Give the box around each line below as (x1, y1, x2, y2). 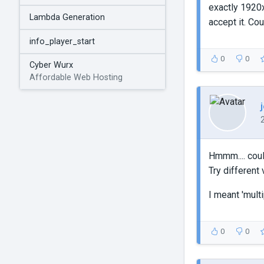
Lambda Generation (29, 12, 105, 23)
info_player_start (29, 36, 95, 47)
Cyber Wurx (29, 60, 73, 71)
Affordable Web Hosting (29, 72, 123, 83)
